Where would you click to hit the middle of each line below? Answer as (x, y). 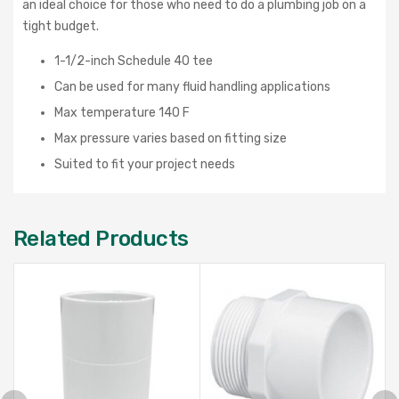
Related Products (101, 238)
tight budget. (61, 26)
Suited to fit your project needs (145, 164)
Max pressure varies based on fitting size (171, 138)
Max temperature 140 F (122, 112)
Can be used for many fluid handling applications (192, 86)
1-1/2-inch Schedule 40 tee (135, 61)
